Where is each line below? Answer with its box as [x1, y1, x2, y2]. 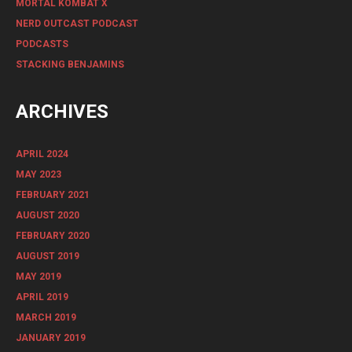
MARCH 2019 [16, 311, 76, 323]
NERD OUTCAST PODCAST [16, 17, 138, 29]
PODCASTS [16, 38, 68, 49]
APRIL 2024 [16, 148, 68, 159]
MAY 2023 [16, 168, 61, 180]
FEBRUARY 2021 [16, 189, 90, 200]
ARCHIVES [16, 100, 108, 123]
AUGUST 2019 [16, 250, 79, 262]
